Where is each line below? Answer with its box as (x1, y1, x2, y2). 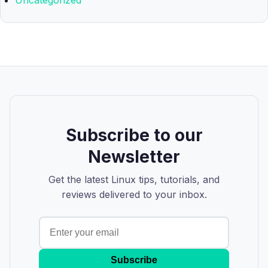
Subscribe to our (65, 125, 203, 146)
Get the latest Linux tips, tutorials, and (48, 173, 220, 186)
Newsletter (88, 147, 180, 167)
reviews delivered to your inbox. (61, 188, 207, 201)
